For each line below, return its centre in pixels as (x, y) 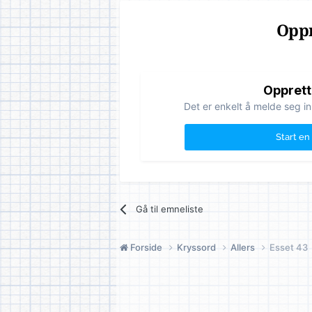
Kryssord (197, 247)
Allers (244, 247)
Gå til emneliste (170, 209)
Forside (146, 247)
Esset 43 (289, 247)
